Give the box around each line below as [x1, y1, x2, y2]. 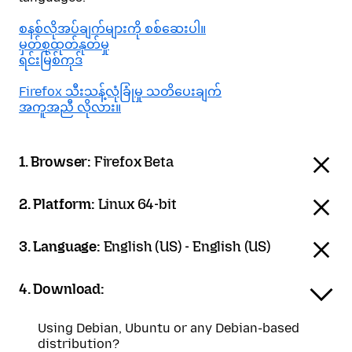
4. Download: [19, 280, 104, 298]
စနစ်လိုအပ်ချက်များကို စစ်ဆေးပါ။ [19, 21, 206, 36]
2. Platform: [19, 196, 98, 213]
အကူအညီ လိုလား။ [19, 100, 121, 115]
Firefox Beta [93, 153, 174, 170]
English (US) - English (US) [103, 238, 271, 255]
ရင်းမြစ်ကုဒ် [19, 53, 82, 68]
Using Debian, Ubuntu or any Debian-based [38, 321, 299, 335]
